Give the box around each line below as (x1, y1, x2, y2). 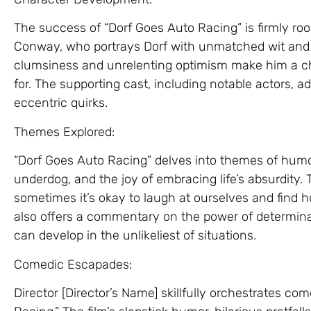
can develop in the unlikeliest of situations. (14, 228, 256, 244)
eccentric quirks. (14, 95, 108, 111)
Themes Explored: (14, 124, 115, 140)
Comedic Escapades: (14, 256, 132, 272)
